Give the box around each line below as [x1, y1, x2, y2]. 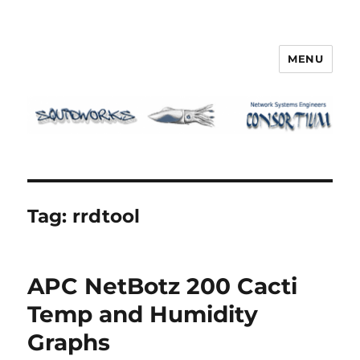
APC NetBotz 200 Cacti [27, 272, 298, 300]
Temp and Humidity [27, 300, 259, 328]
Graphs [27, 328, 111, 356]
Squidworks [27, 59, 144, 82]
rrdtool [72, 204, 141, 227]
